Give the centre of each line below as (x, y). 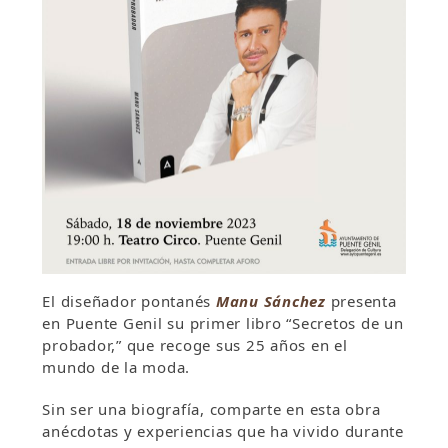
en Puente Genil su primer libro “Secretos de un (223, 323)
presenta (361, 301)
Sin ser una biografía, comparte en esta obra (211, 409)
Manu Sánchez (270, 301)
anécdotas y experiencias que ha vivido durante (223, 431)
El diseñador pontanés (129, 301)
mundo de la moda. (116, 367)
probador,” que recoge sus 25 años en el (195, 345)
